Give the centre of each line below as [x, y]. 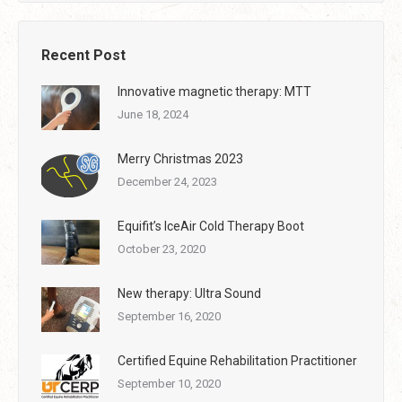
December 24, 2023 [167, 181]
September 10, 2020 [169, 383]
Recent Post [83, 55]
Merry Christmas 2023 [180, 158]
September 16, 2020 [169, 316]
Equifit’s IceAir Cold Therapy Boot [211, 226]
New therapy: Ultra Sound [189, 293]
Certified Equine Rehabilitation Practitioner [237, 360]
